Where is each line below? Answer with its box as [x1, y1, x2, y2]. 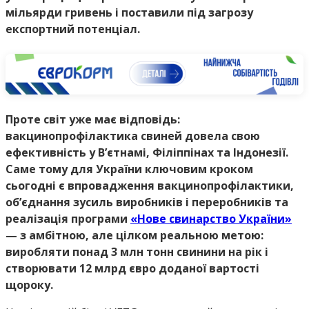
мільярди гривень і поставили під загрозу [6, 5, 253, 21]
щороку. [6, 277, 53, 293]
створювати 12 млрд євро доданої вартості [6, 261, 259, 277]
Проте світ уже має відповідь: [6, 112, 180, 128]
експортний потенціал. [6, 21, 143, 37]
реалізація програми [6, 211, 130, 227]
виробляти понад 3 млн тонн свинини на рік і [6, 244, 268, 260]
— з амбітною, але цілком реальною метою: [6, 228, 263, 243]
